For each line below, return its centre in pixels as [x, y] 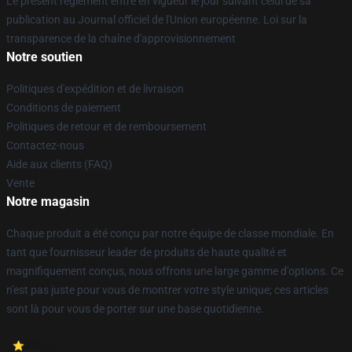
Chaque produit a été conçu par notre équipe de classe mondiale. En [170, 233]
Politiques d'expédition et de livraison [95, 89]
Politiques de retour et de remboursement [106, 126]
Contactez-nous [45, 145]
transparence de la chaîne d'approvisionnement [121, 38]
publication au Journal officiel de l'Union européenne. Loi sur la [157, 20]
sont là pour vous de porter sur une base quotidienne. [135, 309]
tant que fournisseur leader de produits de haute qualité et [147, 252]
